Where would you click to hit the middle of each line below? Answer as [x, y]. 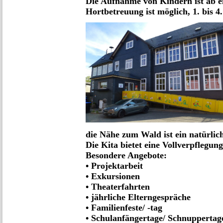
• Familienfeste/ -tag [124, 208]
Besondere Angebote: [126, 156]
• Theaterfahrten [118, 187]
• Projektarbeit [114, 166]
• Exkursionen [113, 176]
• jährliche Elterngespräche [138, 197]
